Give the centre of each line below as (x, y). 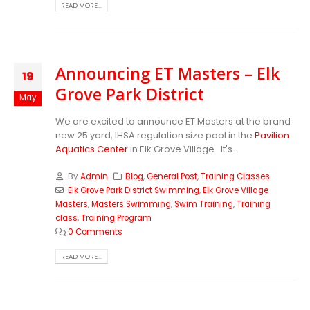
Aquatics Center (92, 149)
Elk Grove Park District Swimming (133, 190)
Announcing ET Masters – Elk (168, 74)
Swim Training (204, 204)
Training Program (116, 218)
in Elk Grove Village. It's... (183, 149)
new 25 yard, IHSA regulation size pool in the (155, 136)
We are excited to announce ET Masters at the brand (173, 122)
